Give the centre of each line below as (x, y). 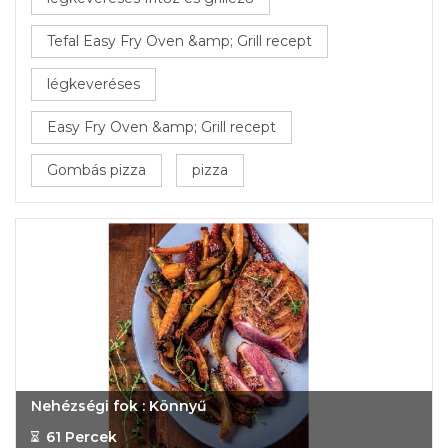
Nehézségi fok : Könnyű (119, 406)
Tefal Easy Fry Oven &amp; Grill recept (179, 41)
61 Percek (81, 437)
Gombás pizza (96, 170)
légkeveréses (93, 84)
